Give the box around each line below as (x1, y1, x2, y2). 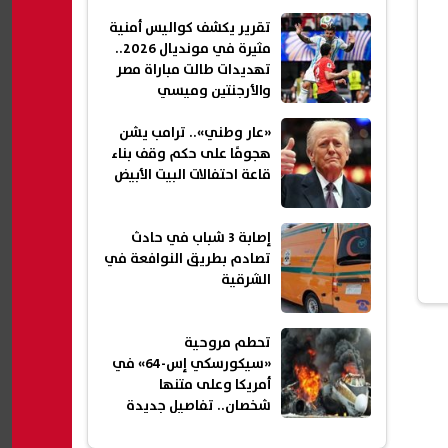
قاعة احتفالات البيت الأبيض (114, 164, 271, 187)
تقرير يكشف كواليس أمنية (109, 17, 271, 40)
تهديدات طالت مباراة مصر (116, 59, 271, 82)
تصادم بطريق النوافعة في (104, 248, 271, 271)
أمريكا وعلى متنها (159, 374, 271, 397)
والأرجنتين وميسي (157, 80, 271, 103)
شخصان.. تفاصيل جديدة (126, 395, 271, 418)
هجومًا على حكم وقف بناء (111, 143, 271, 166)
